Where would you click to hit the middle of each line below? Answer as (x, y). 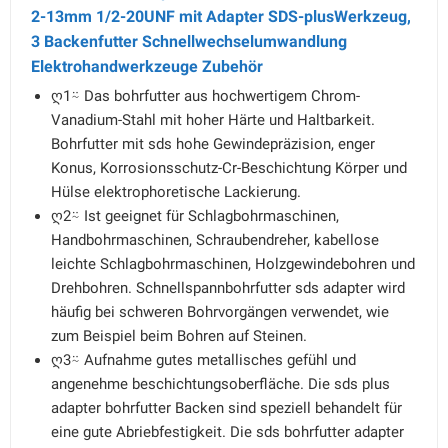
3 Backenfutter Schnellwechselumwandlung (189, 41)
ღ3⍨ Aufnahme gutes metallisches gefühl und (203, 360)
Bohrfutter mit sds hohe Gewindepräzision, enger (213, 144)
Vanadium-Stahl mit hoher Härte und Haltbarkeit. (213, 120)
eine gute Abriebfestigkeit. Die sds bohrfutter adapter (227, 432)
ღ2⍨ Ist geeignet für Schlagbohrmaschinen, (195, 216)
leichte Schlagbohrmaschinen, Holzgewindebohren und (233, 264)
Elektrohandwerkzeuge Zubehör (147, 66)
